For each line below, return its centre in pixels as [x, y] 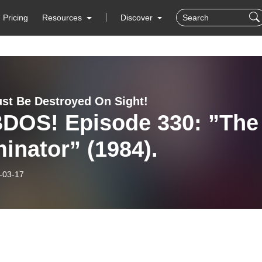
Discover [137, 18]
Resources [62, 18]
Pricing [16, 18]
